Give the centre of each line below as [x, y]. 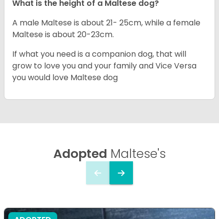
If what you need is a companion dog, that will [99, 54]
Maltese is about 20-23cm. [63, 35]
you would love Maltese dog [65, 78]
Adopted [80, 154]
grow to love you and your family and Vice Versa [104, 66]
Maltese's [136, 154]
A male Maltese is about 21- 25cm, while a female [106, 23]
